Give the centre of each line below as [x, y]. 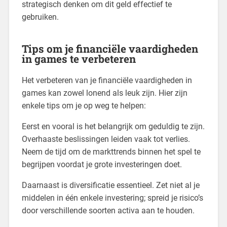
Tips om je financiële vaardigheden [110, 48]
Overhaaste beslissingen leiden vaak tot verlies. [106, 139]
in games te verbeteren [79, 59]
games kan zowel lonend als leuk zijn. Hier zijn [104, 93]
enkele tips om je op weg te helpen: [84, 105]
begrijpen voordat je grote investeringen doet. [102, 164]
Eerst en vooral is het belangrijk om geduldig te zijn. [113, 126]
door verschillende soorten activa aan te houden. [108, 210]
